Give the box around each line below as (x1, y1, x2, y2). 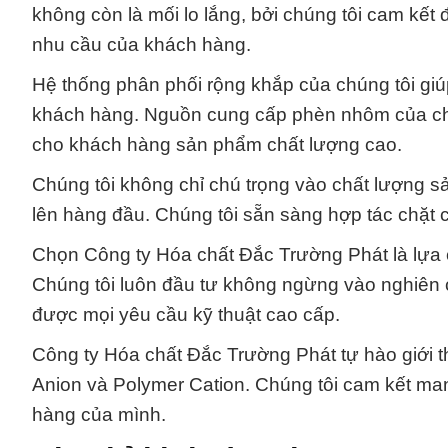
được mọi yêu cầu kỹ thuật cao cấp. (32, 303, 340, 325)
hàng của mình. (32, 403, 166, 425)
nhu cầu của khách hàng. (32, 33, 251, 55)
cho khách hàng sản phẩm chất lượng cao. (32, 133, 402, 155)
